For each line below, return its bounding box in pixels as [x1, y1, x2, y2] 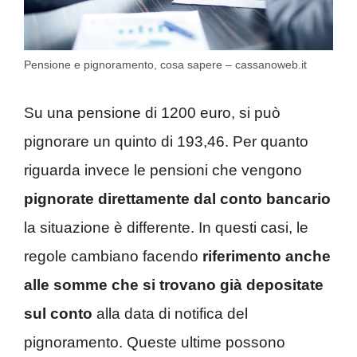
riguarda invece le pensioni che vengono [24, 161, 302, 178]
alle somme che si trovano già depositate [24, 276, 324, 293]
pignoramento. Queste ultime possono [24, 333, 285, 351]
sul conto [24, 304, 92, 322]
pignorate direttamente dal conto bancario [24, 190, 331, 207]
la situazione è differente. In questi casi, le [24, 218, 308, 236]
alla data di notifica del [92, 304, 248, 322]
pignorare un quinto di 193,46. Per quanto [24, 132, 308, 150]
